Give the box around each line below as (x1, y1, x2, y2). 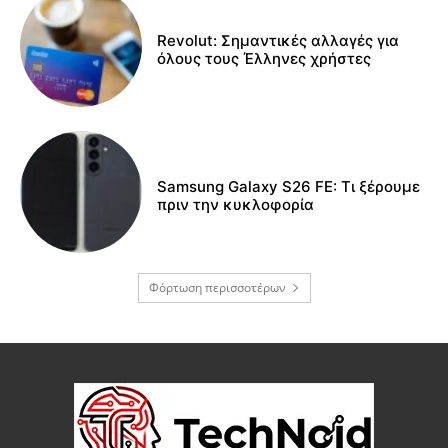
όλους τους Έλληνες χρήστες (157, 48, 372, 68)
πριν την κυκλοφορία (157, 195, 315, 215)
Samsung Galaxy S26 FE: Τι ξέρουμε (157, 177, 421, 197)
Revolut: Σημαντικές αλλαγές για (157, 30, 400, 50)
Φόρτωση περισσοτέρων (148, 279, 286, 297)
